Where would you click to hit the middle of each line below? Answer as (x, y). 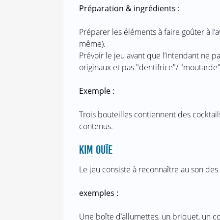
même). (92, 44)
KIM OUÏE (96, 150)
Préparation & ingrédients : (129, 9)
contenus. (96, 126)
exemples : (98, 193)
